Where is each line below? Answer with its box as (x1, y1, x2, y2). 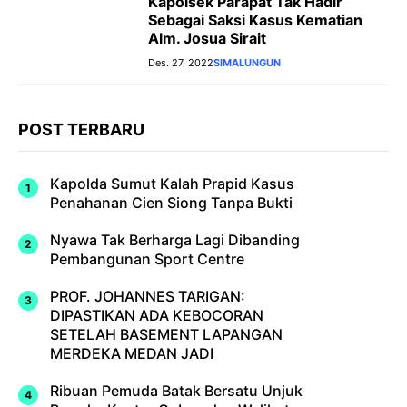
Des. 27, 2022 (148, 55, 213, 69)
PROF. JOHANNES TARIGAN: (50, 286, 245, 305)
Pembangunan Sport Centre (50, 249, 244, 268)
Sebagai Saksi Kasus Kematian (148, 10, 362, 29)
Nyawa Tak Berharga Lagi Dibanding (50, 230, 300, 249)
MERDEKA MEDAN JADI (50, 343, 213, 362)
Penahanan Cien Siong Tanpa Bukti (50, 193, 293, 212)
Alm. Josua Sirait (148, 28, 266, 47)
